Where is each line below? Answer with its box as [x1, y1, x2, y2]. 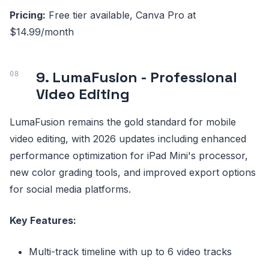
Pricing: [10, 9, 46, 22]
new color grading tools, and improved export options [10, 166, 256, 179]
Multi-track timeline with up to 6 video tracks [29, 246, 232, 258]
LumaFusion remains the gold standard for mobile [10, 116, 236, 128]
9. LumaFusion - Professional [36, 68, 237, 87]
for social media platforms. [10, 183, 131, 196]
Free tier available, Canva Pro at [46, 9, 196, 22]
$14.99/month [10, 26, 74, 38]
